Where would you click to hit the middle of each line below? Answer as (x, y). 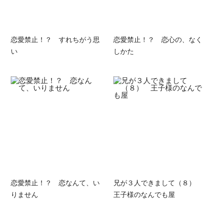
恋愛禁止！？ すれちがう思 (55, 39)
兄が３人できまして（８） (158, 182)
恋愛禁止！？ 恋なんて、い (55, 182)
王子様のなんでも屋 (144, 194)
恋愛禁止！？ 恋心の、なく (158, 39)
